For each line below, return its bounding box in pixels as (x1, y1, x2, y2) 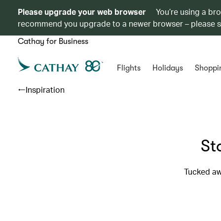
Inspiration (26, 84, 65, 95)
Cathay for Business (18, 37, 88, 46)
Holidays (152, 64, 183, 73)
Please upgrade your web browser (18, 6, 146, 17)
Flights (116, 64, 141, 73)
